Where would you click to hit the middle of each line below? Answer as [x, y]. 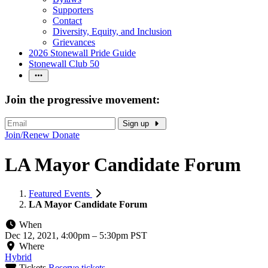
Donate [66, 135]
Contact [67, 21]
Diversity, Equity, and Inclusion [112, 31]
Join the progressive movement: [82, 99]
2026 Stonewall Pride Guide [82, 53]
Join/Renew [27, 135]
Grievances [74, 42]
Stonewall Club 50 [64, 64]
